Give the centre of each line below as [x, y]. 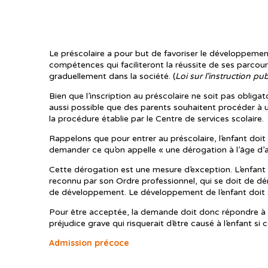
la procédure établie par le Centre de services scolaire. [156, 119]
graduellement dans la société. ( [112, 77]
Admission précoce [89, 243]
